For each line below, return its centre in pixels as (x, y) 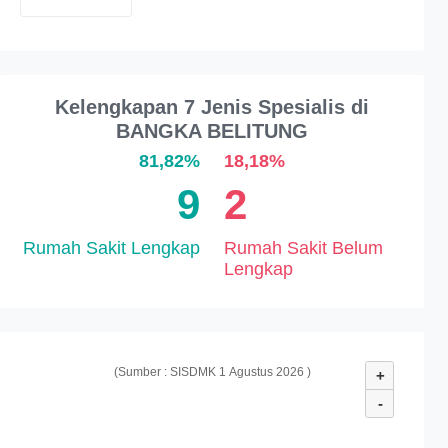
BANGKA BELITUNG (212, 131)
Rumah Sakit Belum (303, 248)
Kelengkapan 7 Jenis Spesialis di (212, 107)
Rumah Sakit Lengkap (111, 248)
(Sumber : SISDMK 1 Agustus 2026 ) (212, 372)
